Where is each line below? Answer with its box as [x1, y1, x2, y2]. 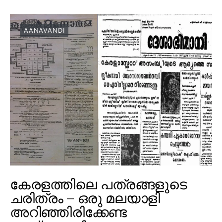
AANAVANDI [24, 26, 65, 34]
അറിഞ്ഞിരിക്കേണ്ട [10, 203, 127, 221]
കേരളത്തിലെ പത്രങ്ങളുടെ [10, 175, 187, 193]
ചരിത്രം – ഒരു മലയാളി [10, 189, 161, 207]
